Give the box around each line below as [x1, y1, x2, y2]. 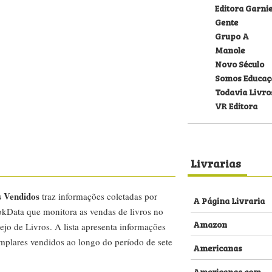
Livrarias [191, 154, 241, 171]
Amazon [193, 217, 227, 230]
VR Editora [215, 99, 257, 112]
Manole [215, 43, 245, 56]
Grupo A [215, 29, 249, 42]
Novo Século [215, 57, 264, 70]
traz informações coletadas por [39, 190, 157, 202]
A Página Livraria [193, 194, 265, 206]
